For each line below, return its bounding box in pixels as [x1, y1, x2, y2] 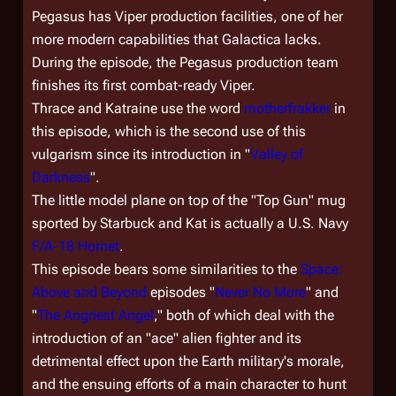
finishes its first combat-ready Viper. [32, 77, 255, 94]
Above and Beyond [32, 284, 147, 301]
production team [232, 54, 339, 71]
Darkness [32, 169, 90, 186]
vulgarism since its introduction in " [32, 146, 250, 163]
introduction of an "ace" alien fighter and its [32, 330, 301, 346]
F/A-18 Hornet [32, 238, 119, 255]
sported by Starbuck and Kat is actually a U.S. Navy [32, 215, 348, 232]
